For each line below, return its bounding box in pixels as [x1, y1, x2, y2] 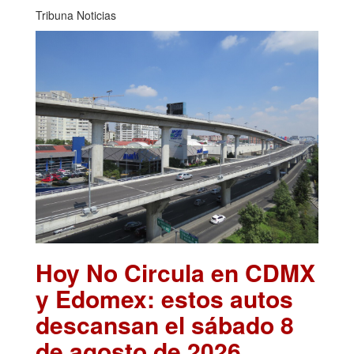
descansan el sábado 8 [36, 307, 294, 341]
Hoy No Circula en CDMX [36, 254, 315, 289]
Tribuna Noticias [36, 7, 116, 24]
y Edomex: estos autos [36, 281, 293, 315]
